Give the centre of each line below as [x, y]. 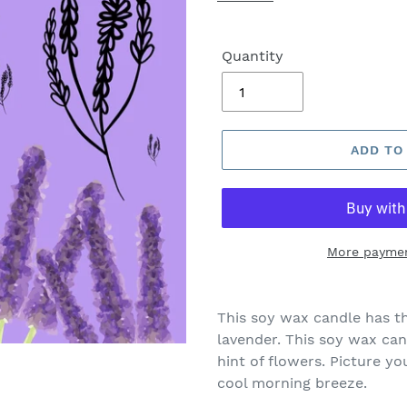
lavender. [249, 340]
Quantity [253, 56]
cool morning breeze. [292, 383]
